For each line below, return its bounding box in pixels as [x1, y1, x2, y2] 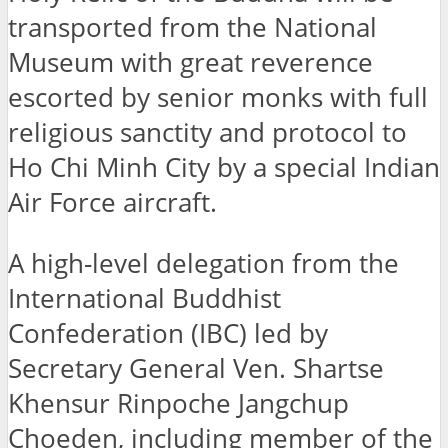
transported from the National [8, 10, 377, 46]
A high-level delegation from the [8, 246, 399, 282]
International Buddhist [8, 281, 281, 317]
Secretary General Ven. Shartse [8, 351, 384, 387]
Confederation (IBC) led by [8, 316, 328, 352]
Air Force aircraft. [8, 185, 217, 221]
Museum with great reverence [8, 45, 373, 81]
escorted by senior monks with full [8, 80, 428, 116]
